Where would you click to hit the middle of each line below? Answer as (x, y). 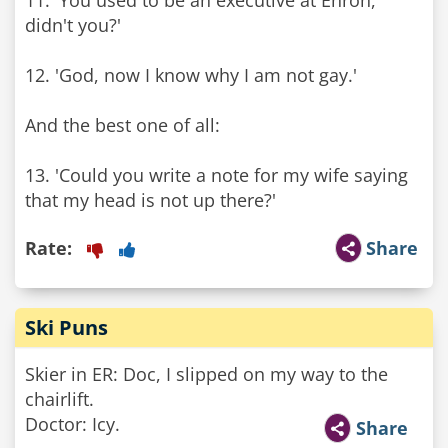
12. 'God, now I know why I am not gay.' (191, 75)
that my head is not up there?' (150, 200)
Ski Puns (66, 327)
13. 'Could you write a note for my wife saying (216, 175)
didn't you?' (73, 25)
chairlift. (59, 399)
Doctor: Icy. (72, 424)
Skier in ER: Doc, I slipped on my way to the (206, 374)
